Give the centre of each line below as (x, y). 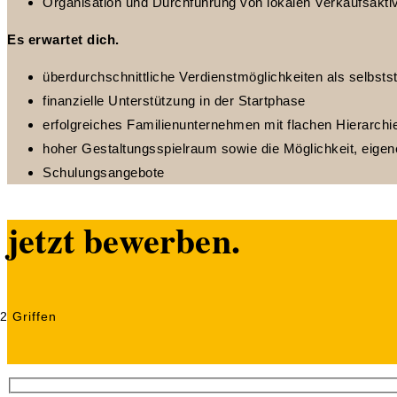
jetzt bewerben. (124, 239)
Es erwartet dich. (63, 39)
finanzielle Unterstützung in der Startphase (174, 100)
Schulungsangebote (104, 172)
